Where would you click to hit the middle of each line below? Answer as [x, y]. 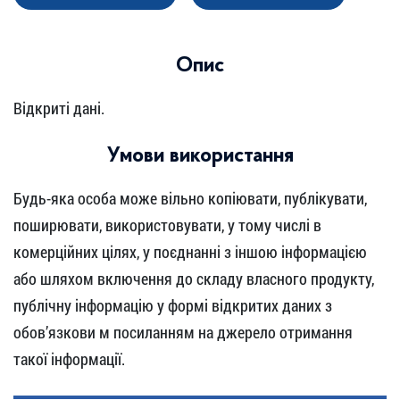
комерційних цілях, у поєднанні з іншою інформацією [190, 252]
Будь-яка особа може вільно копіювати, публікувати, [190, 198]
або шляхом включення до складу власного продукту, [194, 279]
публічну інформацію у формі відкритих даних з [173, 305]
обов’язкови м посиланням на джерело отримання [183, 332]
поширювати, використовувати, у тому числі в [167, 225]
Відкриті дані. [59, 108]
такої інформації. [69, 359]
